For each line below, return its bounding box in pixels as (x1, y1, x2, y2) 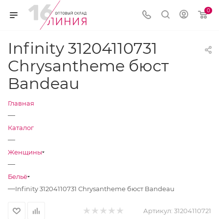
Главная (8, 99, 34, 107)
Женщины (8, 148, 42, 156)
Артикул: (143, 207, 173, 215)
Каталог (8, 124, 34, 131)
